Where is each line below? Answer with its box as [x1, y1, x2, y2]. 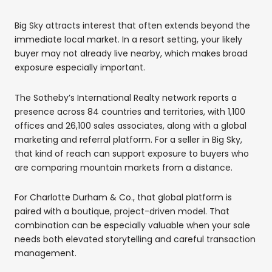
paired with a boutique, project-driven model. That [15, 205, 229, 218]
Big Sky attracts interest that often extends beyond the [15, 19, 250, 32]
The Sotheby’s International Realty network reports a [15, 91, 237, 104]
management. [15, 247, 76, 260]
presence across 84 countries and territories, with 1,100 [15, 105, 245, 118]
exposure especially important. [15, 61, 145, 74]
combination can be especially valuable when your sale [15, 219, 250, 232]
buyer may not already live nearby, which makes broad [15, 47, 248, 60]
